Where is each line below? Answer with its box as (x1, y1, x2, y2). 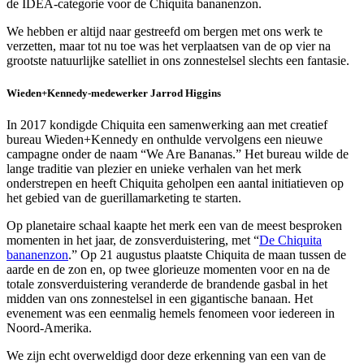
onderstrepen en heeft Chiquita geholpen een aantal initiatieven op (6, 175, 344, 190)
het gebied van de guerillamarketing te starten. (6, 190, 241, 205)
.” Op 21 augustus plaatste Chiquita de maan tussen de (68, 247, 346, 262)
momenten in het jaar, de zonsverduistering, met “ (6, 232, 259, 247)
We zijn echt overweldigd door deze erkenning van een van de (6, 348, 326, 362)
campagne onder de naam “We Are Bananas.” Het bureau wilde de (6, 146, 349, 161)
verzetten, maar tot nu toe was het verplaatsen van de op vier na (6, 39, 331, 54)
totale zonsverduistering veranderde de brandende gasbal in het (6, 276, 327, 291)
